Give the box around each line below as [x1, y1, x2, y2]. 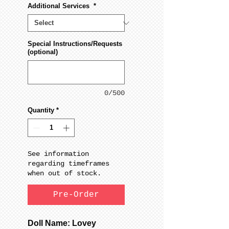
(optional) [28, 48, 58, 56]
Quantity [28, 106, 54, 114]
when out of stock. [28, 169, 101, 177]
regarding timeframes [28, 159, 109, 168]
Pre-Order [53, 190, 99, 199]
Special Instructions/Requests [28, 40, 122, 48]
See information [28, 149, 89, 158]
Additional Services [28, 2, 91, 10]
